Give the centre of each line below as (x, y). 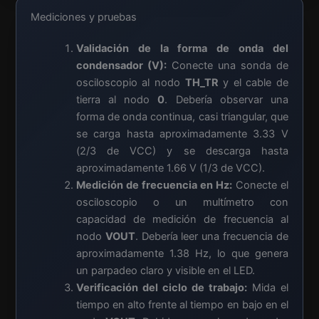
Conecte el (260, 185)
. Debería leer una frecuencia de (211, 237)
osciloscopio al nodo (130, 83)
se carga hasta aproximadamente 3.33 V (182, 134)
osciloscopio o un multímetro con (182, 203)
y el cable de (253, 83)
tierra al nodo (117, 100)
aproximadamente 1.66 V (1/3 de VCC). (170, 168)
